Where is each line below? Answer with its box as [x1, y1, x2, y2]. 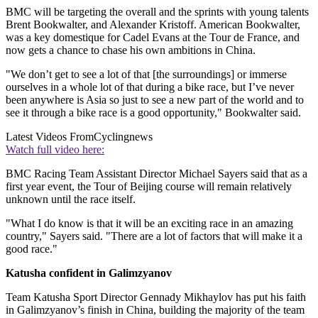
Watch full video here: [6, 143, 104, 155]
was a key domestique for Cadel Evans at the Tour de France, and [6, 31, 300, 43]
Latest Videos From [6, 130, 94, 143]
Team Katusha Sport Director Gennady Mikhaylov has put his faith [6, 290, 306, 303]
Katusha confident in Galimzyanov [6, 266, 172, 279]
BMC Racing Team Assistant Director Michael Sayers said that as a [6, 167, 307, 180]
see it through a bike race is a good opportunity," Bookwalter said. [6, 106, 301, 119]
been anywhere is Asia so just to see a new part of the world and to [6, 93, 304, 106]
